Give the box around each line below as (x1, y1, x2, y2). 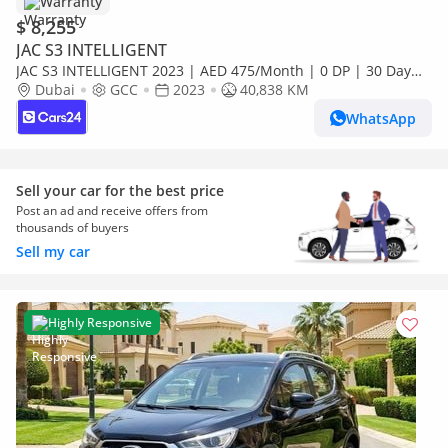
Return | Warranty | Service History (16, 80, 255, 99)
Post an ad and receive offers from (16, 202, 208, 219)
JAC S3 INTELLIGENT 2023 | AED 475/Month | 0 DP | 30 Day (16, 61, 411, 80)
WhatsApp (346, 108, 416, 128)
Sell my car (16, 242, 90, 261)
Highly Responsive (48, 314, 152, 331)
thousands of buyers (16, 219, 129, 236)
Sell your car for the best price (16, 181, 224, 200)
